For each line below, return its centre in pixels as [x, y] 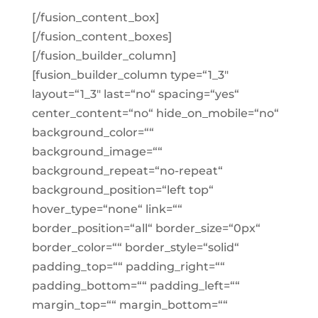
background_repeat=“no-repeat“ [127, 171]
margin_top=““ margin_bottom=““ [130, 305]
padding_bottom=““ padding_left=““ [136, 286]
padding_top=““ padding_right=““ [128, 267]
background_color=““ [93, 132]
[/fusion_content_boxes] [102, 37]
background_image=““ [97, 152]
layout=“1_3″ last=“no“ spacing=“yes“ [135, 94]
